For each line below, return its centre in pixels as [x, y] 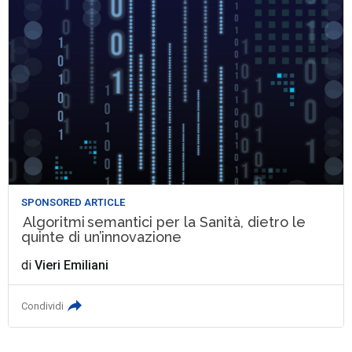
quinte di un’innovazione [102, 237]
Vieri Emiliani [72, 266]
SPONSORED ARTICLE [73, 203]
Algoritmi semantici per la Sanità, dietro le [164, 222]
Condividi [43, 306]
